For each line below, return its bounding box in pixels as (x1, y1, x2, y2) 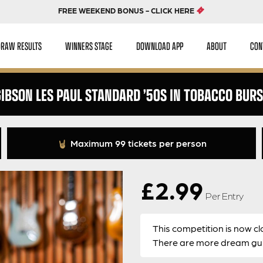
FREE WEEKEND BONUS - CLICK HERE (58, 6, 197, 15)
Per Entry (205, 190, 244, 201)
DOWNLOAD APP (136, 38, 184, 53)
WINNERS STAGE (65, 38, 113, 53)
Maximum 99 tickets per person (68, 137, 207, 149)
